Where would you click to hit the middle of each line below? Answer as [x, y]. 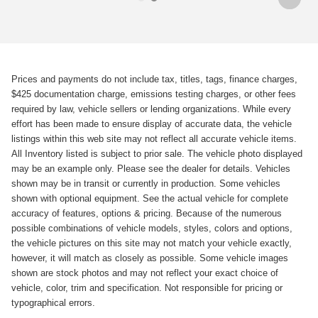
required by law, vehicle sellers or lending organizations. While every [151, 109]
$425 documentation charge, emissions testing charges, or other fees [154, 94]
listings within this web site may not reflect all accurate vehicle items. [154, 139]
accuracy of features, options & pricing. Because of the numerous [147, 214]
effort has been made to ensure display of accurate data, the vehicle [152, 124]
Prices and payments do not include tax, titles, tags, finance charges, [154, 79]
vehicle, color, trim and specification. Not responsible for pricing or [147, 288]
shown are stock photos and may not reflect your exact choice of [145, 273]
